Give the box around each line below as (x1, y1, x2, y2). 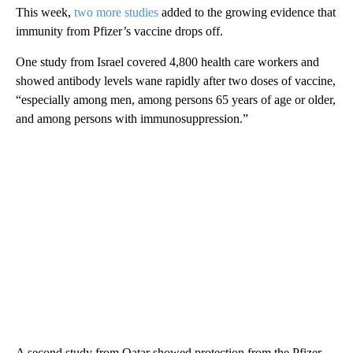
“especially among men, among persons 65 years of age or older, (16, 93, 336, 107)
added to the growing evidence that (162, 6, 336, 20)
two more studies (74, 6, 162, 20)
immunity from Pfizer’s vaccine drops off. (16, 24, 223, 39)
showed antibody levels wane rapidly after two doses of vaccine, (16, 74, 336, 88)
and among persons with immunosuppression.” (16, 112, 248, 126)
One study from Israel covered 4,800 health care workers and (16, 55, 319, 69)
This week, (16, 6, 74, 20)
